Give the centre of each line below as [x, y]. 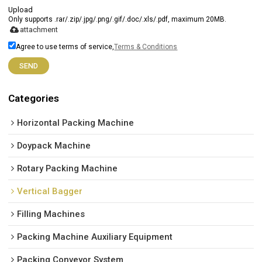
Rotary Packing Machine [68, 169]
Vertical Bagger [50, 192]
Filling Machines [51, 214]
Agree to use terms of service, [65, 46]
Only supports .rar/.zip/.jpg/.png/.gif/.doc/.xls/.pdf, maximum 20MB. [118, 19]
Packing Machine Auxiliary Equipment [95, 237]
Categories [34, 99]
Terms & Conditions [146, 46]
